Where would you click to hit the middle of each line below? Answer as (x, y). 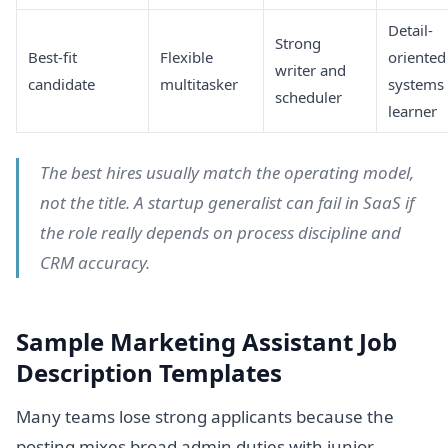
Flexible (187, 56)
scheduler (309, 96)
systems (416, 83)
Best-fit (53, 56)
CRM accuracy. (95, 262)
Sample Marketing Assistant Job (206, 341)
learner (413, 110)
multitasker (199, 83)
